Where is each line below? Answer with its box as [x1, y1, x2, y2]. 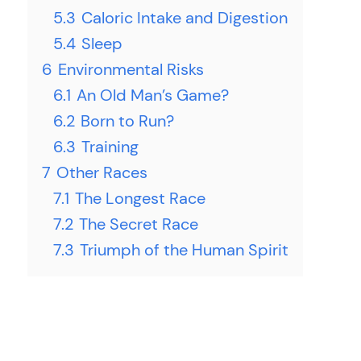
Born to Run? [81, 110, 174, 131]
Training [81, 136, 139, 157]
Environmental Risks [58, 59, 204, 80]
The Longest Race [75, 188, 205, 209]
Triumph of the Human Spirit [80, 239, 288, 260]
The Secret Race [79, 214, 198, 234]
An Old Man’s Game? [77, 85, 229, 106]
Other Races [56, 162, 147, 183]
